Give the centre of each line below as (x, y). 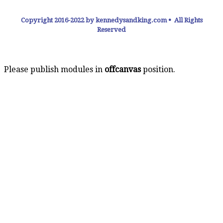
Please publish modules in (54, 69)
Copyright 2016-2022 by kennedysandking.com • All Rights (111, 20)
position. (158, 69)
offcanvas (123, 69)
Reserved (111, 29)
